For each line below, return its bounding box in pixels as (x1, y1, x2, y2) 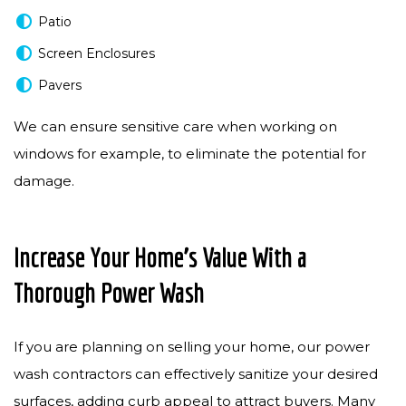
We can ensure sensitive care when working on (14, 118, 337, 135)
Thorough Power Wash (14, 277, 204, 308)
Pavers (38, 77, 82, 93)
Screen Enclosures (38, 45, 155, 62)
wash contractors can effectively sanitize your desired (14, 365, 378, 382)
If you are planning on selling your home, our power (14, 338, 370, 355)
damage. (14, 172, 74, 189)
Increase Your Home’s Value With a (14, 242, 306, 273)
